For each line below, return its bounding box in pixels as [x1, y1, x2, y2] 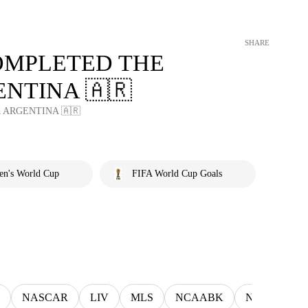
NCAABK [175, 291, 223, 303]
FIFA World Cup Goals [132, 168, 222, 179]
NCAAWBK [245, 291, 303, 303]
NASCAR [22, 291, 68, 303]
